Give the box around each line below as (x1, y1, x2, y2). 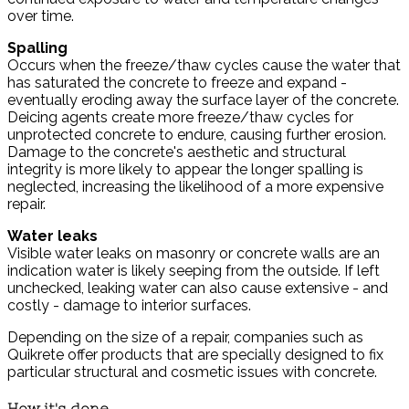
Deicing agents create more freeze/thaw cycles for (7, 108, 353, 126)
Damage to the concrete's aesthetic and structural (7, 142, 346, 161)
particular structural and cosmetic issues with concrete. (7, 362, 377, 381)
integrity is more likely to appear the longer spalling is (7, 160, 363, 178)
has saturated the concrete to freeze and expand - (7, 73, 347, 91)
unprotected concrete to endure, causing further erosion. (7, 125, 386, 143)
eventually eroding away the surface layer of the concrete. (7, 90, 399, 109)
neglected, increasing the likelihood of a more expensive (7, 177, 383, 195)
